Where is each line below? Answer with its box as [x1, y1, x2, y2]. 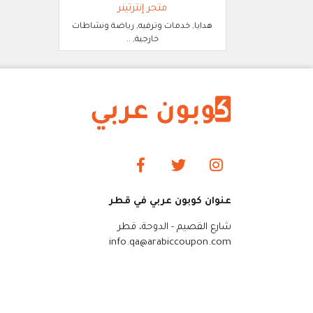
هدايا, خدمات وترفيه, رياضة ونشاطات [72, 22, 212, 32]
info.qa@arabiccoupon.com [109, 238, 231, 249]
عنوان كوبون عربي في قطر [109, 196, 231, 207]
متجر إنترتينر [117, 3, 167, 15]
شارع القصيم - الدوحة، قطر [117, 222, 231, 233]
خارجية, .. [126, 36, 159, 45]
